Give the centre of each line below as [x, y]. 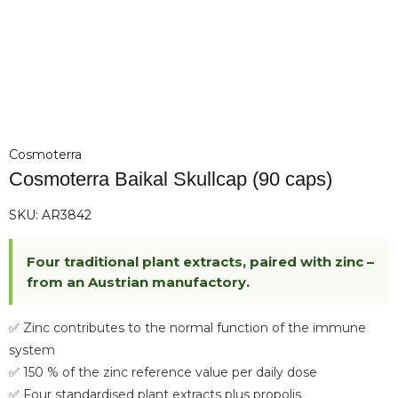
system [32, 350]
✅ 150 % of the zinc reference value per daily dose [163, 372]
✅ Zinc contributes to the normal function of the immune [187, 327]
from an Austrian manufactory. [138, 282]
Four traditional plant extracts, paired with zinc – [200, 261]
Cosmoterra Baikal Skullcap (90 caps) [171, 179]
